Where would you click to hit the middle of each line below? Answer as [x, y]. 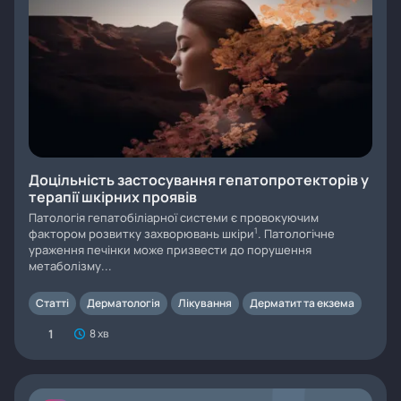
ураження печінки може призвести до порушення [170, 250]
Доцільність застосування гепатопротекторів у [199, 180]
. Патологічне [296, 234]
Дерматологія [124, 303]
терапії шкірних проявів [113, 197]
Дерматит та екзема [302, 303]
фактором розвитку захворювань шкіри [141, 234]
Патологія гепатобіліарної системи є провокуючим [174, 218]
